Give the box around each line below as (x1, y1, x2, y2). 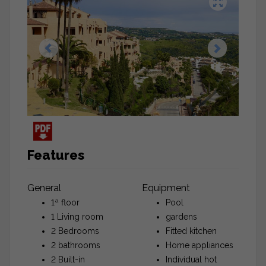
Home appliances (166, 240, 233, 250)
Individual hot (166, 254, 217, 264)
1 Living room (51, 211, 103, 221)
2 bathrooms (51, 240, 100, 250)
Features (27, 147, 84, 163)
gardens (166, 211, 197, 221)
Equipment (142, 182, 190, 194)
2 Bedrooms (51, 226, 99, 236)
